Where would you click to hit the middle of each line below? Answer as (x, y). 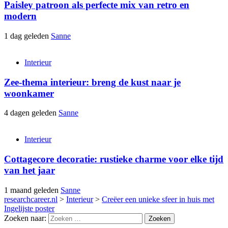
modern (20, 16)
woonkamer (29, 93)
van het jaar (30, 170)
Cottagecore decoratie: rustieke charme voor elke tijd (114, 159)
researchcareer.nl (31, 199)
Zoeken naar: (25, 218)
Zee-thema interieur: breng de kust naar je (92, 82)
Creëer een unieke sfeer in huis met (158, 199)
